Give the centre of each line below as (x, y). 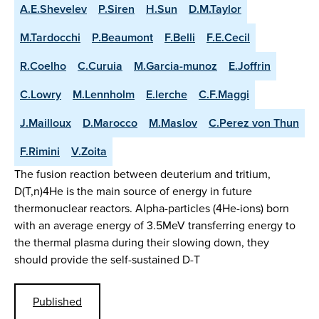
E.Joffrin (250, 66)
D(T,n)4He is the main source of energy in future (133, 191)
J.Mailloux (46, 122)
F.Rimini (40, 151)
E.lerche (167, 94)
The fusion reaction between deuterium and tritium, (142, 174)
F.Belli (180, 37)
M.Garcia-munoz (176, 66)
